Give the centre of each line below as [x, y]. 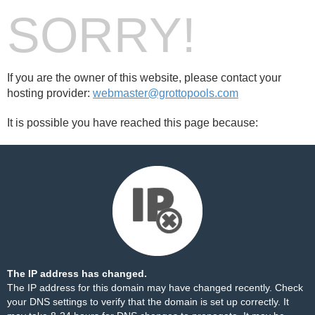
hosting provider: [50, 93]
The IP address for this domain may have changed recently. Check [155, 288]
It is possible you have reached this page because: [133, 123]
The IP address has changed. [77, 274]
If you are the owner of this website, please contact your [144, 78]
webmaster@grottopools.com [166, 93]
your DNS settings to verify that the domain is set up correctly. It [148, 302]
